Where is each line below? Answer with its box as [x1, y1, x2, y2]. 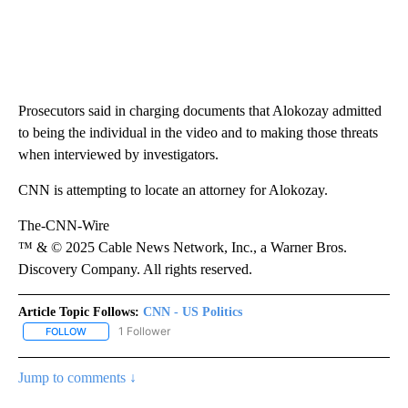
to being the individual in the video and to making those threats [18, 124, 378, 140]
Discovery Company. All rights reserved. [18, 260, 252, 277]
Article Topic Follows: [18, 304, 139, 319]
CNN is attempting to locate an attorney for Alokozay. [18, 181, 328, 198]
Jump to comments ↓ [18, 369, 137, 385]
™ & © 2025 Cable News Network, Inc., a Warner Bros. [18, 239, 347, 255]
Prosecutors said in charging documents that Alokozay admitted [18, 102, 382, 118]
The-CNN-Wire [18, 217, 109, 233]
